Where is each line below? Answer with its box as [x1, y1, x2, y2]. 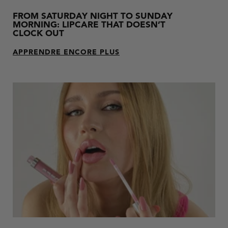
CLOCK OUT [13, 29, 64, 38]
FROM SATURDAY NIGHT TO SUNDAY [13, 12, 173, 21]
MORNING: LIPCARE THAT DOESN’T [13, 20, 165, 30]
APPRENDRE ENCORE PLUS [13, 48, 120, 56]
